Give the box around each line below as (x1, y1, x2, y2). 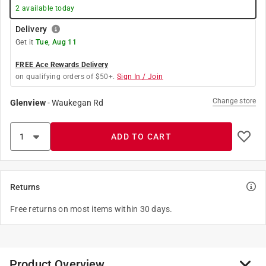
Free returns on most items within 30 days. (10, 204, 173, 214)
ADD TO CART (111, 132, 172, 141)
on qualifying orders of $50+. (15, 72, 115, 81)
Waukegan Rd (52, 98, 104, 107)
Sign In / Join (117, 72, 163, 81)
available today (20, 4, 75, 12)
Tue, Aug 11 (35, 38, 77, 46)
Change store (212, 97, 256, 105)
